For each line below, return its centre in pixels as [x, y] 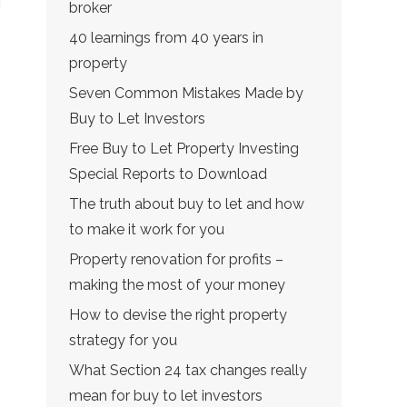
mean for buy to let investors [166, 396]
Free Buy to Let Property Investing [184, 149]
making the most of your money [177, 285]
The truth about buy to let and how [187, 204]
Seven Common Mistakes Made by [186, 93]
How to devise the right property [178, 315]
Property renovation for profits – [176, 259]
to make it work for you [147, 229]
